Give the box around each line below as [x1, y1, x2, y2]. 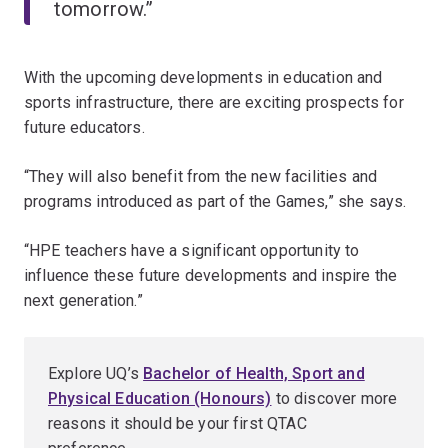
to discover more [271, 388, 398, 408]
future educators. [24, 117, 145, 137]
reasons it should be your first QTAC [48, 413, 307, 433]
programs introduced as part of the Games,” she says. [24, 191, 407, 211]
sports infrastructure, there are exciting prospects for [24, 92, 404, 112]
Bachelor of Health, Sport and [143, 363, 365, 383]
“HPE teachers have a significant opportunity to [24, 240, 360, 260]
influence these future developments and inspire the [24, 265, 398, 285]
